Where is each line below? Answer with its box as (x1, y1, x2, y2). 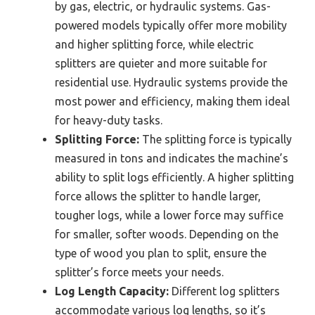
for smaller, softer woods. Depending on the (55, 227, 278, 240)
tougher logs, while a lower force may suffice (55, 208, 283, 221)
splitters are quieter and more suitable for (55, 56, 267, 70)
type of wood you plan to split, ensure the (55, 246, 266, 259)
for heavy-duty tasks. (55, 113, 162, 127)
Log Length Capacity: (55, 284, 169, 297)
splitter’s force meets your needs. (55, 265, 224, 278)
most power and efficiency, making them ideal (55, 94, 290, 108)
